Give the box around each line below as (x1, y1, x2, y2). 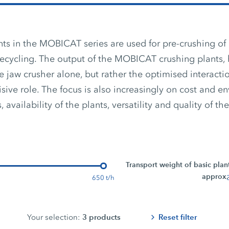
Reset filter (158, 212, 197, 222)
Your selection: (27, 212, 80, 222)
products (89, 212, 121, 222)
